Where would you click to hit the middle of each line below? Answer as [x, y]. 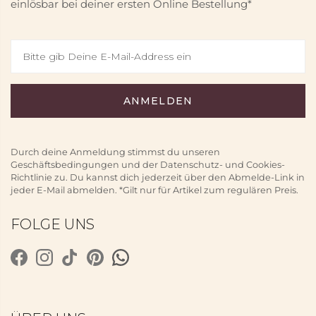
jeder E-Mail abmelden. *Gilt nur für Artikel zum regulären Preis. [154, 190]
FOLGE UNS [53, 224]
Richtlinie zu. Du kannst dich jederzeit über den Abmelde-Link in [158, 177]
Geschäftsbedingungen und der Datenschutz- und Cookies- [148, 165]
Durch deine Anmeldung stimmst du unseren [115, 152]
